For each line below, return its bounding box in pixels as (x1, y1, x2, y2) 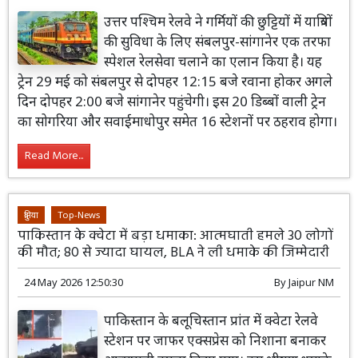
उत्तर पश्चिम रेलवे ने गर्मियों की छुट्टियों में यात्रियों (104, 11, 333, 30)
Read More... (25, 146, 84, 165)
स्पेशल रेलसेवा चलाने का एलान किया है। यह (104, 51, 323, 70)
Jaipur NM (288, 275, 334, 290)
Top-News (58, 209, 101, 221)
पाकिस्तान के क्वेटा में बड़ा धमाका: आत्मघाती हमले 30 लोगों (18, 225, 334, 249)
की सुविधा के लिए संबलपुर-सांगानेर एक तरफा (104, 31, 332, 50)
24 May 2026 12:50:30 (24, 275, 124, 290)
